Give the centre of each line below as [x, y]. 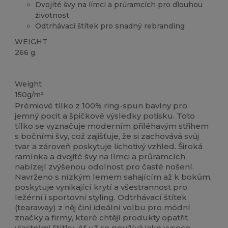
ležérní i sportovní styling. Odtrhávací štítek [101, 197]
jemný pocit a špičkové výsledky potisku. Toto [105, 116]
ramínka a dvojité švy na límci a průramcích [100, 157]
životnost [52, 15]
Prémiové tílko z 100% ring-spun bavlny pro [101, 106]
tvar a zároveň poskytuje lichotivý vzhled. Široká [109, 147]
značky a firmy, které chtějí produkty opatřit [102, 218]
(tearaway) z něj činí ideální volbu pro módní [103, 208]
